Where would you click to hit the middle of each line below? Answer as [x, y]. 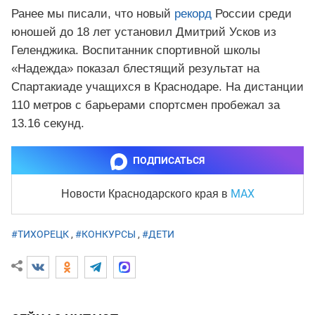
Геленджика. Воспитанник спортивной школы [136, 51]
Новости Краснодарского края [141, 194]
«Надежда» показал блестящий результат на [135, 69]
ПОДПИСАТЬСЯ [169, 161]
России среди [252, 14]
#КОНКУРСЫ [105, 234]
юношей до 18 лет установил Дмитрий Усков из [144, 32]
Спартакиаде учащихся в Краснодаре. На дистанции [157, 87]
